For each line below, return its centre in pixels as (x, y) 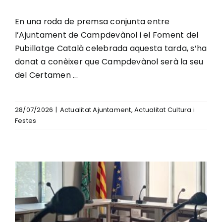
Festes (26, 120)
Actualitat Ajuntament (95, 110)
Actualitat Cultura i (165, 110)
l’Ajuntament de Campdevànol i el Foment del (107, 35)
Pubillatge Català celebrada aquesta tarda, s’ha (111, 48)
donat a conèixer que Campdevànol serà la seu (109, 61)
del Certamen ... (46, 75)
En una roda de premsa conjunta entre (92, 21)
